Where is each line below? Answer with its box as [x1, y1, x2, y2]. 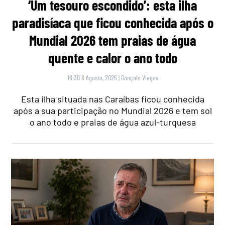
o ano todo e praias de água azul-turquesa [29, 117, 196, 128]
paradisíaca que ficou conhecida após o [12, 14, 213, 32]
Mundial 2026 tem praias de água [29, 32, 196, 49]
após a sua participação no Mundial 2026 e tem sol [13, 105, 212, 117]
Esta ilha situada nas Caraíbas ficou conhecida [21, 93, 204, 105]
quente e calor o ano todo [48, 49, 177, 67]
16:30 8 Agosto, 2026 [67, 73, 117, 82]
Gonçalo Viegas [121, 73, 158, 82]
